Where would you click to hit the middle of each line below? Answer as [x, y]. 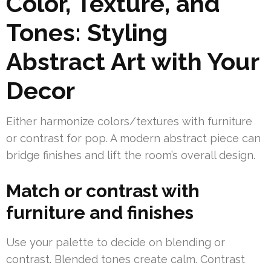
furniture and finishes [100, 213]
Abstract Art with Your [132, 62]
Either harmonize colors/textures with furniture [129, 122]
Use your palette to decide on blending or [116, 243]
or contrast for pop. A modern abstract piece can [133, 139]
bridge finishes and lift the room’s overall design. [131, 155]
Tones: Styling [87, 33]
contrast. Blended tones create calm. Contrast [126, 260]
